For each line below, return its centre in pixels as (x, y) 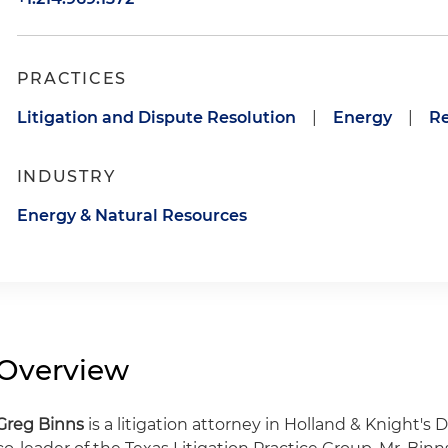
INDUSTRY (66, 176)
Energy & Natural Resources (131, 215)
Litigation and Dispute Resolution (156, 117)
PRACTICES (71, 78)
